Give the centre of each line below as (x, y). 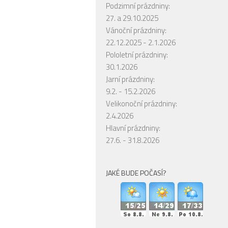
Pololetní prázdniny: (137, 54)
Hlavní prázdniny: (133, 128)
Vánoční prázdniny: (136, 30)
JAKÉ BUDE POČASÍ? (136, 173)
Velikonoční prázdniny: (141, 103)
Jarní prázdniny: (130, 79)
